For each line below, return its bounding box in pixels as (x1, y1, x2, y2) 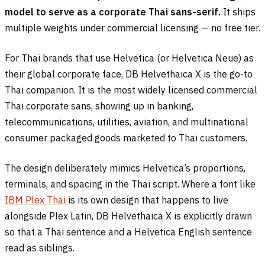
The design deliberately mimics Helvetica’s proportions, (5, 161, 245, 174)
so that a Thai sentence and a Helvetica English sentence (5, 225, 252, 238)
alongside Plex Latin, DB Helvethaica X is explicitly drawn (5, 209, 252, 222)
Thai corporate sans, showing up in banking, (5, 99, 193, 112)
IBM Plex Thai (5, 193, 66, 206)
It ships (221, 5, 256, 18)
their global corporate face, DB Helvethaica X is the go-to (5, 67, 253, 80)
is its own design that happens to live (66, 193, 228, 206)
